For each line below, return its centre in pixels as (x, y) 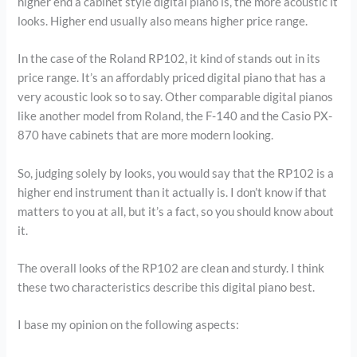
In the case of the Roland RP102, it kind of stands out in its (169, 59)
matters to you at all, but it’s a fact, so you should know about (176, 211)
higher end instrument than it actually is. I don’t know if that (173, 192)
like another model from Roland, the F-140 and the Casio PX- (175, 116)
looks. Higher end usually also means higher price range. (163, 21)
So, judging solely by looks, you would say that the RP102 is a (176, 173)
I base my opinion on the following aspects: (129, 325)
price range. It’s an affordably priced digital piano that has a (172, 78)
